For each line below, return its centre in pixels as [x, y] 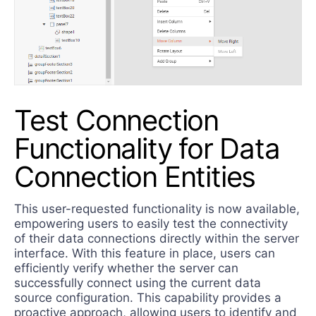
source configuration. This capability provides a [148, 298]
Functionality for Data [147, 149]
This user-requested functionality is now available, [157, 209]
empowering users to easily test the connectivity [151, 224]
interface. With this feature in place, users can [145, 254]
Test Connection [116, 121]
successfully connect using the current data [138, 283]
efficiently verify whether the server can [126, 268]
